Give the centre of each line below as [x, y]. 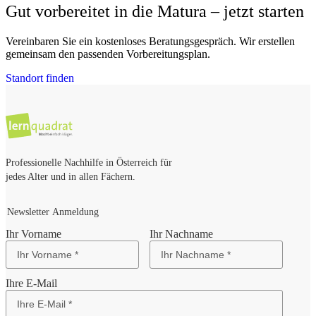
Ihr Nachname [182, 233]
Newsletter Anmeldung [53, 212]
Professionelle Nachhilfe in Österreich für [89, 162]
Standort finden [40, 78]
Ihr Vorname [34, 233]
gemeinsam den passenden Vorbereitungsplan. [108, 54]
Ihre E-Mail [31, 283]
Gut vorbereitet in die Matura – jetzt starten [155, 11]
